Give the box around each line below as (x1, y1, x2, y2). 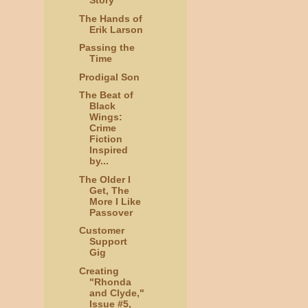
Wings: (89, 111, 122, 123)
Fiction (89, 133, 122, 145)
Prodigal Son (78, 71, 140, 82)
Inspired (89, 144, 128, 156)
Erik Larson (89, 23, 143, 35)
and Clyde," (89, 287, 144, 298)
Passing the (78, 42, 135, 54)
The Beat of (78, 89, 133, 101)
